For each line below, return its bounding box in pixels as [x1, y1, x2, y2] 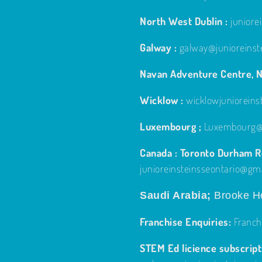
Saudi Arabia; [140, 189, 211, 202]
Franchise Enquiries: [140, 215, 231, 229]
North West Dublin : [140, 15, 228, 28]
